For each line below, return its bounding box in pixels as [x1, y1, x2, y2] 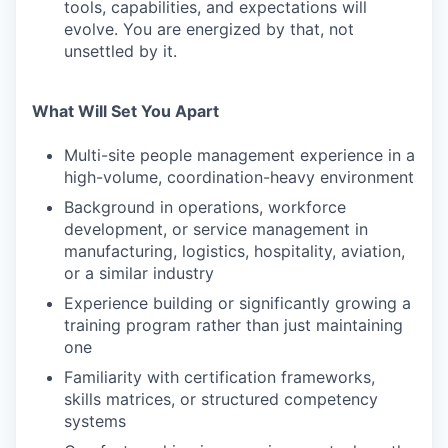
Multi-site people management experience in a [64, 145, 415, 165]
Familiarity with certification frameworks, [64, 367, 375, 387]
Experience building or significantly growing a [64, 293, 411, 313]
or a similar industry [64, 263, 214, 283]
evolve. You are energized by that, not [64, 19, 354, 39]
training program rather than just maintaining [64, 315, 403, 335]
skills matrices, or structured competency [64, 389, 378, 409]
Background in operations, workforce [64, 197, 346, 217]
